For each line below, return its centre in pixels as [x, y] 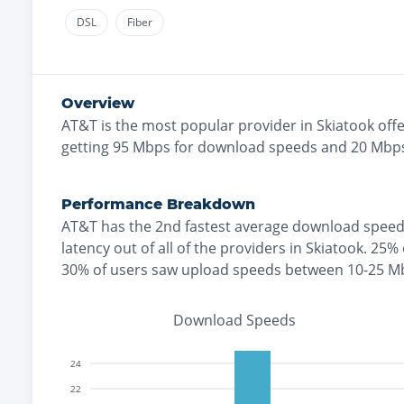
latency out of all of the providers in [184, 248]
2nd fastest [193, 226]
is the [119, 125]
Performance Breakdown [158, 204]
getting [85, 147]
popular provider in [247, 125]
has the [126, 226]
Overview [98, 103]
